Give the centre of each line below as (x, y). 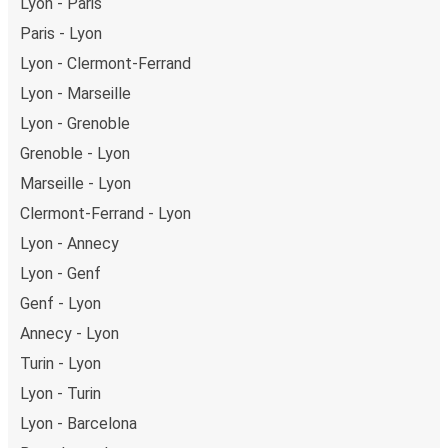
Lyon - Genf (60, 273)
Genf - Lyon (60, 303)
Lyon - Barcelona (78, 423)
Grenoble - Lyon (75, 153)
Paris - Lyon (61, 33)
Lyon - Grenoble (75, 123)
